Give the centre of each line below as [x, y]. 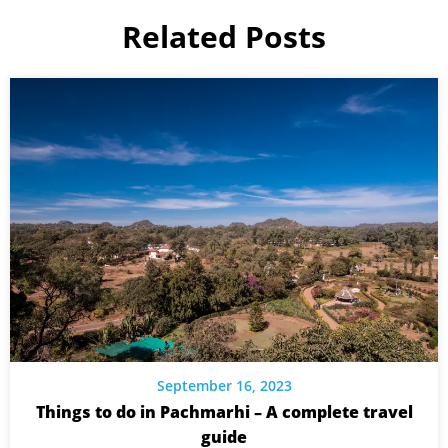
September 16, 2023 [224, 386]
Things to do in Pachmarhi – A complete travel [224, 412]
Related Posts [224, 36]
